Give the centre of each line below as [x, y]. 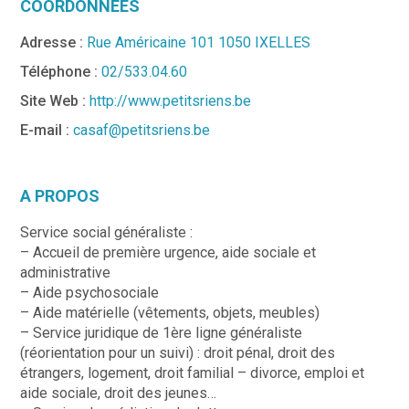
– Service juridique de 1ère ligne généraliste [162, 332]
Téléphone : [61, 71]
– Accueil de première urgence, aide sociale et [168, 252]
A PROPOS [60, 195]
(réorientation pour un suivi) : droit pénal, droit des [178, 352]
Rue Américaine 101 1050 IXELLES [199, 42]
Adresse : [52, 42]
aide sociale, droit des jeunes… [119, 393]
